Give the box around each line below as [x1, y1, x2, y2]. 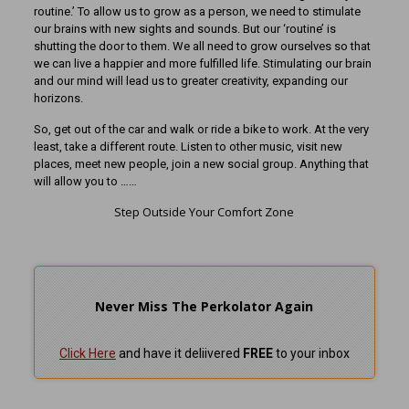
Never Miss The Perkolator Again [95, 298, 314, 315]
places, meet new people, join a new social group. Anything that [33, 157, 369, 171]
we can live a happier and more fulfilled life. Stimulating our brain [33, 57, 372, 70]
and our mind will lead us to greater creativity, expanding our [33, 74, 348, 88]
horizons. [33, 91, 83, 105]
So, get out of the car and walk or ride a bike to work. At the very [33, 122, 369, 136]
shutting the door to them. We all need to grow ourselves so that [33, 39, 371, 53]
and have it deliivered [115, 346, 243, 361]
